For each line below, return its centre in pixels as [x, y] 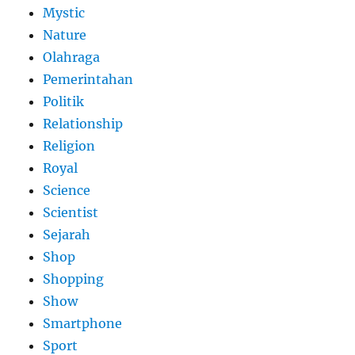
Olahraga [72, 57]
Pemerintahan [88, 79]
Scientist [71, 212]
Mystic [64, 12]
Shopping [74, 279]
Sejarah [67, 234]
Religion [69, 145]
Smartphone [83, 323]
